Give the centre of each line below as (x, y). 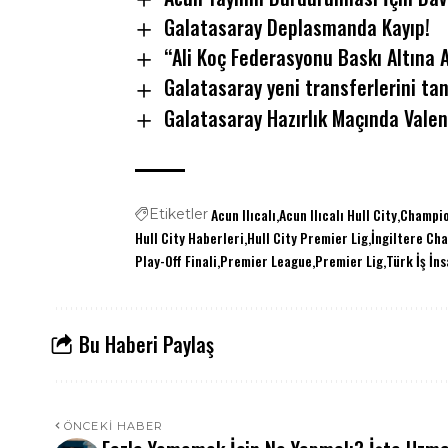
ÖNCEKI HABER (114, 425)
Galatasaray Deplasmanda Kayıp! (296, 26)
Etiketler (179, 213)
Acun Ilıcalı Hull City (338, 214)
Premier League (266, 260)
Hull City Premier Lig (308, 237)
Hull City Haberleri (190, 237)
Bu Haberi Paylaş (146, 344)
